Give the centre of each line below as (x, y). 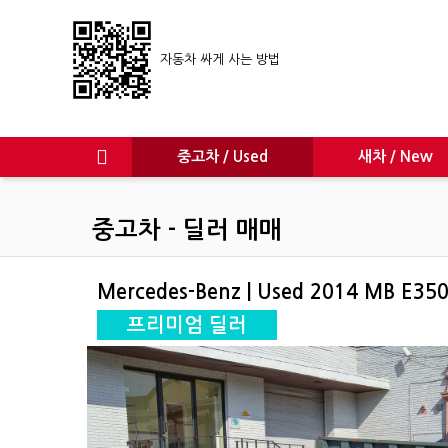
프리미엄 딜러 (187, 325)
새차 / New (395, 156)
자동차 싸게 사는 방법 (216, 59)
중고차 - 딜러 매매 (187, 230)
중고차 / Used (222, 156)
